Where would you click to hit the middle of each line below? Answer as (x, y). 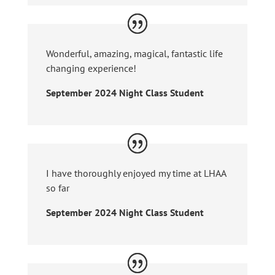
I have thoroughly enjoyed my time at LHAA (136, 173)
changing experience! (91, 68)
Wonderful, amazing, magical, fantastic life (134, 53)
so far (57, 188)
